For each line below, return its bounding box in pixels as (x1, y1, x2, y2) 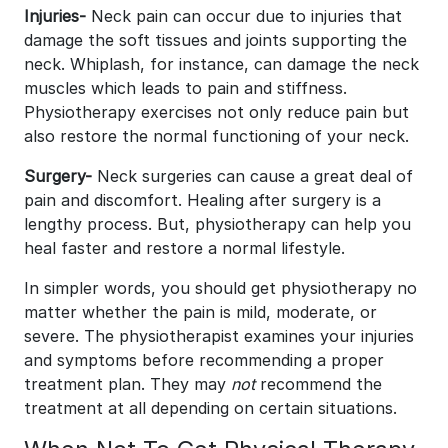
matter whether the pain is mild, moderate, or (24, 302, 377, 322)
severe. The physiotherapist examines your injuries (24, 326, 414, 346)
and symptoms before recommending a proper (24, 350, 384, 370)
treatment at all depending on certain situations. (24, 398, 402, 418)
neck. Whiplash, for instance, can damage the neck (24, 54, 419, 74)
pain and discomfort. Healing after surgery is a (24, 190, 381, 210)
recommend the (260, 374, 382, 394)
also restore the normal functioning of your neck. (24, 126, 414, 146)
